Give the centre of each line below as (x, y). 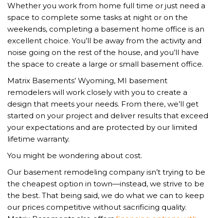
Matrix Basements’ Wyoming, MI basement (87, 81)
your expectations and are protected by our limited (102, 127)
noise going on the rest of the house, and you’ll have (103, 53)
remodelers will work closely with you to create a (97, 92)
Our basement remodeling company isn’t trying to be (106, 172)
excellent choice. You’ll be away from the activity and (104, 41)
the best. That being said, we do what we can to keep (106, 196)
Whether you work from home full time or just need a (106, 6)
